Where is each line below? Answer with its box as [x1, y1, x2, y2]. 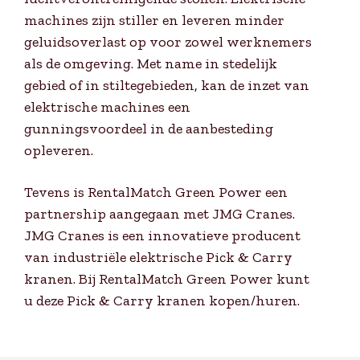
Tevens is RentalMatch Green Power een [24, 182, 288, 201]
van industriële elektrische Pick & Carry [24, 247, 292, 266]
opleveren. [24, 141, 93, 159]
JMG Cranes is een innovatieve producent [24, 226, 301, 244]
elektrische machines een [24, 97, 190, 116]
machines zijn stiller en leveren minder [24, 10, 284, 29]
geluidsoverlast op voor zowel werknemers [24, 32, 312, 51]
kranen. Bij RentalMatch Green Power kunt [24, 269, 309, 288]
